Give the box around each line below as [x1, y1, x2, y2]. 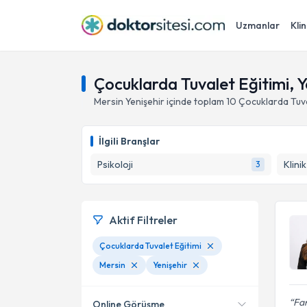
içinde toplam [164, 95, 224, 108]
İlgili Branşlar [99, 135, 160, 147]
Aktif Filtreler [109, 213, 177, 227]
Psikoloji [97, 158, 133, 171]
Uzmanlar [236, 19, 280, 32]
